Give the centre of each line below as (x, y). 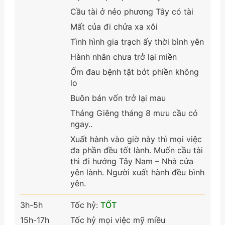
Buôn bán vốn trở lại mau (118, 98)
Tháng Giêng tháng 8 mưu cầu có (134, 113)
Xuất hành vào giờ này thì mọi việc (136, 139)
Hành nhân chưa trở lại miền (123, 57)
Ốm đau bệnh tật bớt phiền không (134, 72)
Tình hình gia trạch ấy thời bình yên (137, 41)
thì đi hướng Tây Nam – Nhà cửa (132, 161)
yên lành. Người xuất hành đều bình (137, 172)
